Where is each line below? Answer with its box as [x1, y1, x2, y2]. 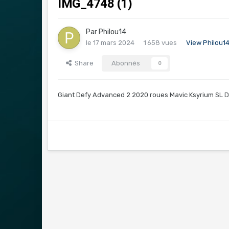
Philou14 [99, 28, 127, 37]
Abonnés [111, 59, 141, 67]
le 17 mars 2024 [86, 39, 135, 47]
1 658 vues [144, 39, 177, 47]
